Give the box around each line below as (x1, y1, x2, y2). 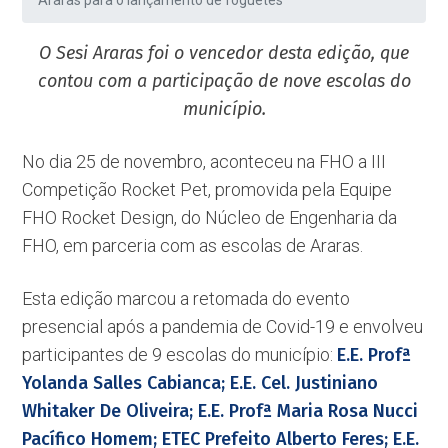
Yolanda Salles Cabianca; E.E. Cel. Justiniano (22, 372, 379, 394)
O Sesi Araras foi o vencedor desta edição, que (39, 42, 409, 64)
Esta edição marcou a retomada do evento (22, 288, 351, 309)
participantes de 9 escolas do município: (22, 344, 338, 365)
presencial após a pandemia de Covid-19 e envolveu (22, 316, 424, 337)
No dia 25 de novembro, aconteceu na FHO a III (22, 151, 387, 172)
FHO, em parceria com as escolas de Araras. (22, 235, 364, 256)
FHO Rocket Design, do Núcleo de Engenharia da (22, 207, 398, 228)
